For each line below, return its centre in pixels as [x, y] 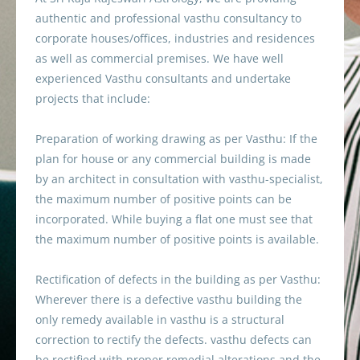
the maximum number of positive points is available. [177, 239]
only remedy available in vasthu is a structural [160, 319]
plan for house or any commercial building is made [173, 158]
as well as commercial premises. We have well [160, 58]
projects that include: [93, 98]
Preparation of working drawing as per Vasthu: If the [176, 138]
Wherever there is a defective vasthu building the [169, 299]
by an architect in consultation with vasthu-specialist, [179, 178]
